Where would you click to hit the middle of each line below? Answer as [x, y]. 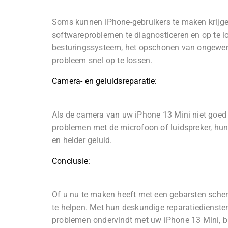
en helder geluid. [82, 140]
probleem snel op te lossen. [102, 61]
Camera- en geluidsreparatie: [105, 81]
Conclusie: [71, 161]
